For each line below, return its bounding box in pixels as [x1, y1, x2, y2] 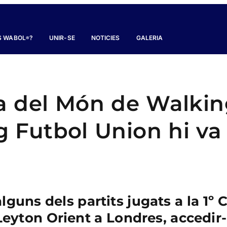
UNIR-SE [49, 33, 75, 42]
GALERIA [136, 33, 163, 42]
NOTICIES [91, 33, 120, 42]
